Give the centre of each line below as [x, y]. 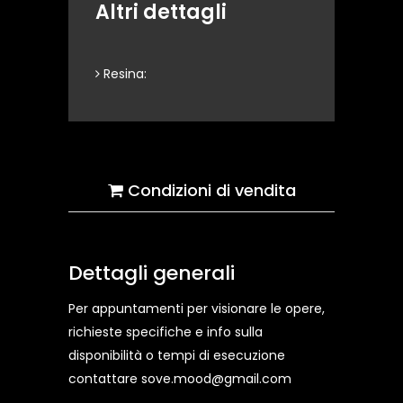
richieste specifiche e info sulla [166, 332]
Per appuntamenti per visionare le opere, [197, 309]
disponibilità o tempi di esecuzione [177, 355]
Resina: [123, 74]
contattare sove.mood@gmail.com [180, 379]
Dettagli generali [152, 273]
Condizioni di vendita [209, 190]
